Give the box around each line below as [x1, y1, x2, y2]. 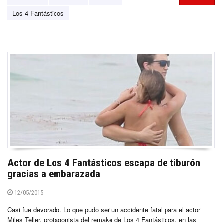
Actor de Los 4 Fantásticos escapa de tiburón [7, 156, 200, 168]
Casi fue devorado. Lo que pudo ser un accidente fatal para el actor [7, 204, 200, 214]
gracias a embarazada [7, 167, 100, 180]
